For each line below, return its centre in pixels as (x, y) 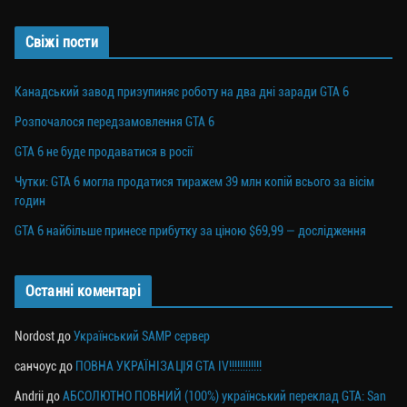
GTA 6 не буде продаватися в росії (104, 152)
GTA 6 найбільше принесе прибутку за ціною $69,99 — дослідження (190, 231)
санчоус (35, 366)
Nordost (35, 336)
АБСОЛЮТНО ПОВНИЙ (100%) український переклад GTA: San (224, 396)
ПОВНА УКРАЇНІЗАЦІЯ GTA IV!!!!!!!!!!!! (169, 366)
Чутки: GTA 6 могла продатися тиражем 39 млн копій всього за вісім (194, 182)
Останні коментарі (83, 291)
